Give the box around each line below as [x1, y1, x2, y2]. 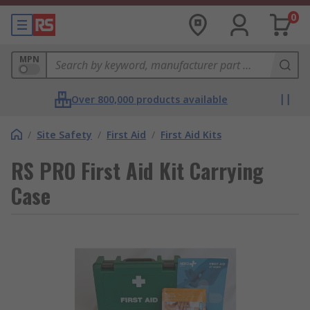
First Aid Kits [161, 128, 221, 141]
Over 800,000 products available [71, 93, 228, 106]
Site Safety [37, 128, 92, 141]
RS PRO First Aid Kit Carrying [11, 155, 264, 186]
